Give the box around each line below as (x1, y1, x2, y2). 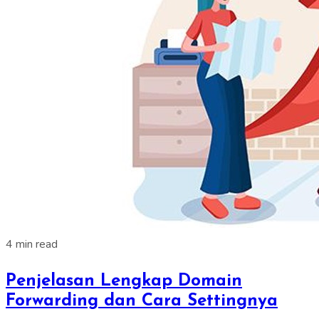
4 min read (6, 236, 58, 252)
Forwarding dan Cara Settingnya (6, 292, 278, 310)
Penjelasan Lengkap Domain (6, 272, 242, 290)
